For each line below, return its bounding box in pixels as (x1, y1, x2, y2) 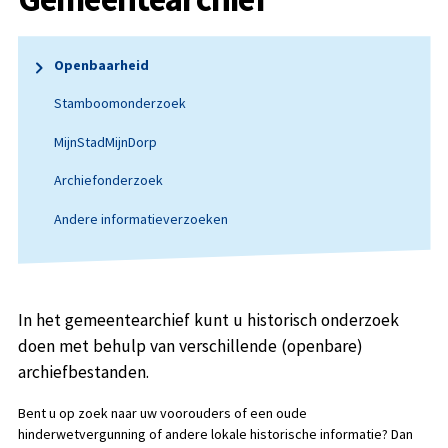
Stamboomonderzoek (53, 94, 186, 113)
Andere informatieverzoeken (53, 209, 228, 228)
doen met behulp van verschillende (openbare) (17, 335, 363, 358)
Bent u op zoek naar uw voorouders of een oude (17, 403, 307, 422)
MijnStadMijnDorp (53, 132, 157, 151)
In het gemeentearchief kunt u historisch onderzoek (17, 309, 399, 332)
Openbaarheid (53, 55, 149, 74)
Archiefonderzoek (53, 171, 163, 190)
